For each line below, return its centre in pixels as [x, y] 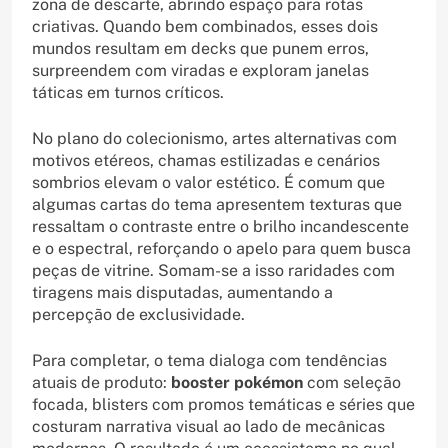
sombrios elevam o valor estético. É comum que [208, 183]
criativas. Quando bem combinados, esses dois [205, 27]
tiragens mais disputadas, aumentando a [182, 293]
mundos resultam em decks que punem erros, [200, 49]
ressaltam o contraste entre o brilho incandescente [220, 227]
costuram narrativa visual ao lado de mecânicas [208, 427]
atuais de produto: [101, 383]
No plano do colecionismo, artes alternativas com [214, 139]
